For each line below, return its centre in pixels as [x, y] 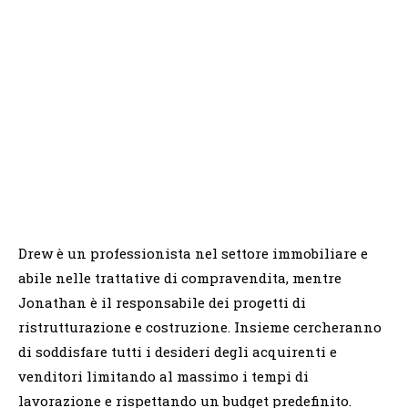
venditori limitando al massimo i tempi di [163, 377]
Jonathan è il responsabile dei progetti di [162, 303]
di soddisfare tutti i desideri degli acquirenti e [178, 352]
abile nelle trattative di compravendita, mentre [180, 278]
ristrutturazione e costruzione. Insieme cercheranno [200, 327]
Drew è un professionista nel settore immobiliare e [193, 254]
